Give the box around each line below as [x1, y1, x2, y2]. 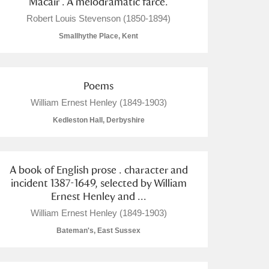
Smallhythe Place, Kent [59, 32, 138, 40]
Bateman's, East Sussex [56, 226, 141, 235]
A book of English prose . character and [9, 163, 188, 176]
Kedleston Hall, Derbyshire [52, 116, 145, 124]
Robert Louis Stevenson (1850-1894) [26, 13, 171, 23]
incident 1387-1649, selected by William [10, 177, 187, 189]
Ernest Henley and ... [50, 190, 147, 202]
